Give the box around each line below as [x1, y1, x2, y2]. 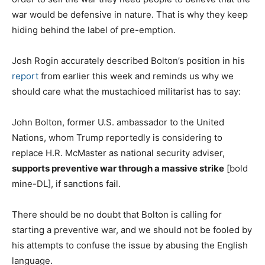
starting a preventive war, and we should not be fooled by [12, 224, 252, 235]
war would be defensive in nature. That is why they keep [12, 8, 248, 20]
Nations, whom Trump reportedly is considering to [12, 131, 222, 143]
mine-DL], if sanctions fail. [12, 177, 121, 189]
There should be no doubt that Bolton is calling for [12, 208, 222, 220]
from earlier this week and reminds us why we [38, 70, 234, 82]
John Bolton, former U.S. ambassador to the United [12, 116, 224, 128]
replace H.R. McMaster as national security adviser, [12, 147, 225, 159]
